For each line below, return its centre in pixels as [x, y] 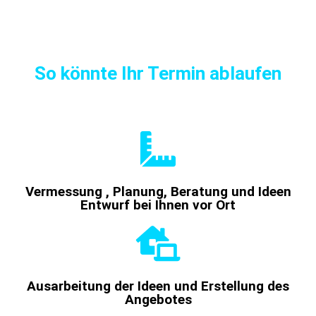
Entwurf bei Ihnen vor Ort [158, 205]
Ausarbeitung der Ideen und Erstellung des [158, 286]
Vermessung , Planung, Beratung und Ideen [158, 191]
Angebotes [158, 299]
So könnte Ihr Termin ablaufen [158, 73]
